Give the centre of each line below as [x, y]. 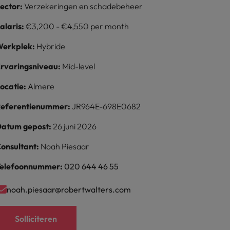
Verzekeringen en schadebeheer [84, 6]
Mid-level [79, 66]
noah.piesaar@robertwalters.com [69, 189]
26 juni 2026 [75, 126]
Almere [41, 86]
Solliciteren [36, 219]
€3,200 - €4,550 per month [78, 26]
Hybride [51, 46]
